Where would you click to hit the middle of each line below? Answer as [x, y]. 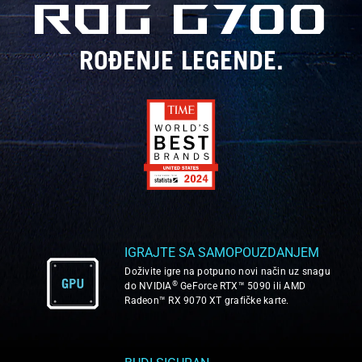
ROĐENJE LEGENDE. [181, 64]
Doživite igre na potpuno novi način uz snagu [227, 272]
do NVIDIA [148, 286]
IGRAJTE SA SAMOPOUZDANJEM [222, 253]
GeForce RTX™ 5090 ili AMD [242, 286]
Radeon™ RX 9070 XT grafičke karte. [207, 301]
